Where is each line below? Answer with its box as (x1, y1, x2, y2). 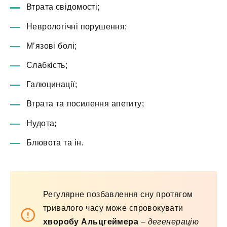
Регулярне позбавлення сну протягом (43, 190, 193, 199)
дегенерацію (147, 217, 199, 226)
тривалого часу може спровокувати (43, 203, 183, 212)
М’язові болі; (26, 41, 77, 50)
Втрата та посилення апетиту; (26, 99, 144, 108)
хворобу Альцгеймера (43, 217, 138, 226)
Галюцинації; (26, 80, 77, 89)
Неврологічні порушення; (26, 22, 127, 31)
